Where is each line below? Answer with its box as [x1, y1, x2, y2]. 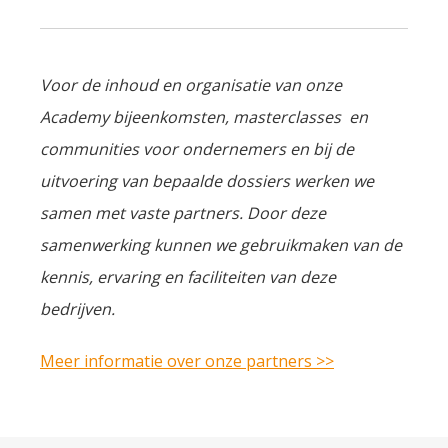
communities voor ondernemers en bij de [40, 138, 354, 160]
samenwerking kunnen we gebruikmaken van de [40, 234, 402, 256]
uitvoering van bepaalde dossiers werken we [40, 170, 374, 192]
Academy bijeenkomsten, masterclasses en [40, 106, 368, 128]
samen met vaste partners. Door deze [40, 202, 326, 224]
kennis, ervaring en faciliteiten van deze [40, 266, 336, 288]
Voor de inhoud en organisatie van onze [40, 74, 342, 96]
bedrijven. [40, 298, 115, 320]
